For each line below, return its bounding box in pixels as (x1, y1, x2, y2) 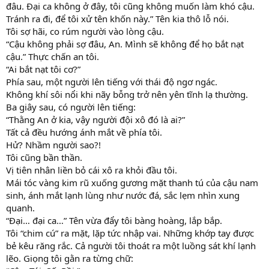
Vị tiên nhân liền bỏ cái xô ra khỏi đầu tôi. (6, 163, 177, 176)
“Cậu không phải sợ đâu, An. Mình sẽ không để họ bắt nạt (6, 37, 244, 50)
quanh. (6, 201, 35, 214)
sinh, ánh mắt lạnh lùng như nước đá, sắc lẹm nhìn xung (6, 189, 240, 201)
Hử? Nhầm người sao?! (6, 138, 101, 151)
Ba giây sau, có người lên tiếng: (6, 100, 136, 113)
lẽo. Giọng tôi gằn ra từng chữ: (6, 252, 133, 264)
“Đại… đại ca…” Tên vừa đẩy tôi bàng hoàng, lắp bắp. (6, 214, 222, 226)
